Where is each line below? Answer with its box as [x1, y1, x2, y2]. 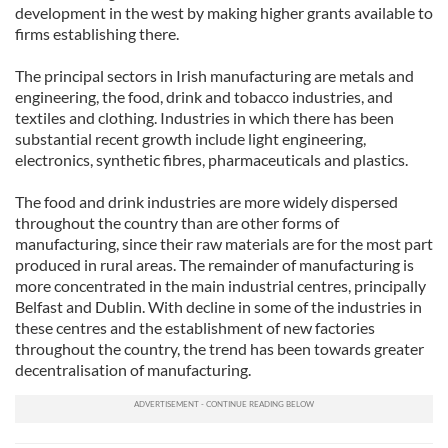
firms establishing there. [15, 24, 179, 43]
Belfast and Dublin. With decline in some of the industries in [15, 297, 422, 316]
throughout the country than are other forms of [15, 213, 339, 232]
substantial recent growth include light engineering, [15, 129, 366, 148]
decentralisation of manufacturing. [15, 360, 251, 379]
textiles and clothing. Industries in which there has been [15, 108, 394, 127]
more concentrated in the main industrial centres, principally [15, 276, 426, 295]
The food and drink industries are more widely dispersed [15, 192, 398, 211]
